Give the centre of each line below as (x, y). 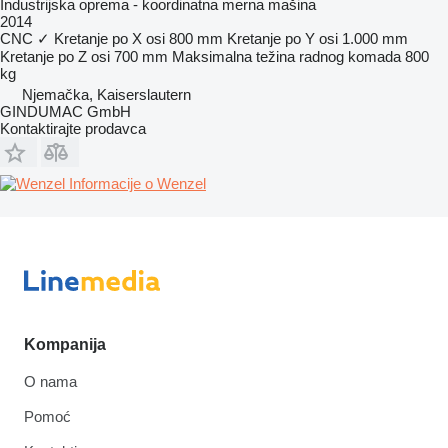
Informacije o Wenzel (137, 183)
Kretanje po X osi (109, 38)
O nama (50, 381)
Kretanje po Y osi (282, 38)
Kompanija (65, 344)
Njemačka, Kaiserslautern (106, 94)
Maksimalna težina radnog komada (286, 56)
